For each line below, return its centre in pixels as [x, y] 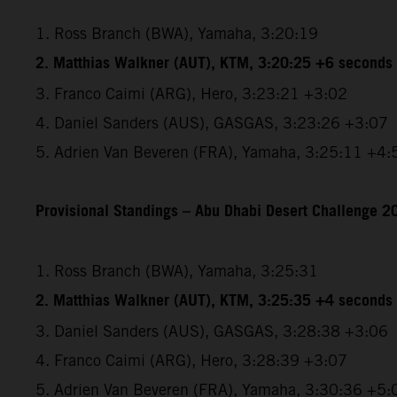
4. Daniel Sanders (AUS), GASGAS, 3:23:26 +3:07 [212, 123]
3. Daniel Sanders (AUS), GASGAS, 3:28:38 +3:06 [212, 331]
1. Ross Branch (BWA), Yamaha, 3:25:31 [177, 271]
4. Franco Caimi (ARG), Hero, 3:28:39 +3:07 [191, 361]
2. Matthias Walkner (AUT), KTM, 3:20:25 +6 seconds [214, 64]
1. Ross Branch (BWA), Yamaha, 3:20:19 [177, 34]
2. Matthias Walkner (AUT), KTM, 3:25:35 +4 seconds [214, 302]
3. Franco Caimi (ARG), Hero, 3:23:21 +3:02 [191, 94]
